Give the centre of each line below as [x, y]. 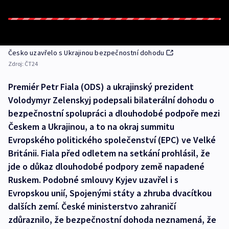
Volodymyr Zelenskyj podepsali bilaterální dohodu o [111, 100]
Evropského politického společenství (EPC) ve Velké [112, 140]
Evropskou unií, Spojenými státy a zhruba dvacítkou [110, 193]
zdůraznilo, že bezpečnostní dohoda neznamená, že [112, 220]
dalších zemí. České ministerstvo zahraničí [92, 206]
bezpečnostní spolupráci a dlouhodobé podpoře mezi [114, 113]
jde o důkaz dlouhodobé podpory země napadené [106, 166]
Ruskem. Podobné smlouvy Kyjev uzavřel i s [93, 180]
